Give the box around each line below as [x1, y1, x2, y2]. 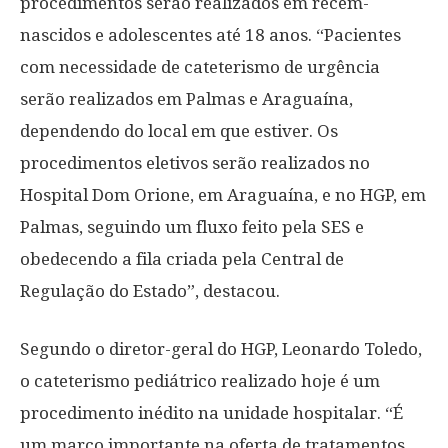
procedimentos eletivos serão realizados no [20, 153, 370, 173]
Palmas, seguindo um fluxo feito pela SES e [20, 217, 364, 237]
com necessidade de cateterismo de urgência [20, 57, 380, 77]
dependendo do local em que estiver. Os [20, 121, 338, 141]
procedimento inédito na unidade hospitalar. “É [20, 403, 403, 423]
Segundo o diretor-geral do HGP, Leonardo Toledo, [20, 339, 422, 359]
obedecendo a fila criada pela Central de [20, 249, 344, 269]
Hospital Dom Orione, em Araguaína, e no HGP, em [20, 185, 426, 205]
